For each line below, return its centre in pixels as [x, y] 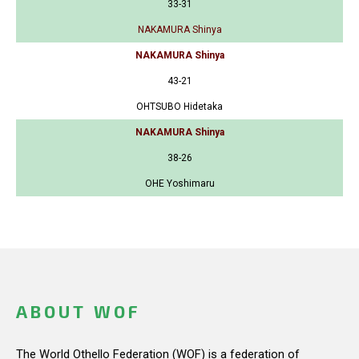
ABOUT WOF [78, 312]
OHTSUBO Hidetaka [179, 107]
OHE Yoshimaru [179, 184]
